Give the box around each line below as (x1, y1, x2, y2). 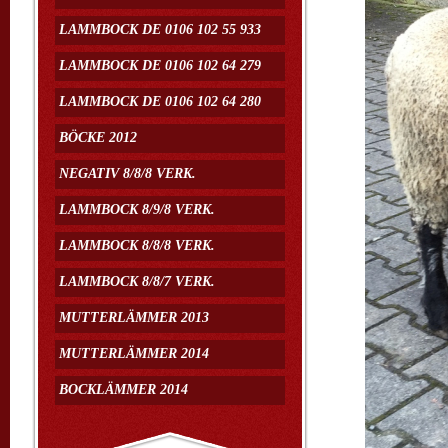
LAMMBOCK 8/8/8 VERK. (59, 238, 215, 253)
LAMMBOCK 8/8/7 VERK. (59, 274, 215, 289)
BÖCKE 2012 (59, 130, 137, 145)
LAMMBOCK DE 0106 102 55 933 (59, 22, 261, 37)
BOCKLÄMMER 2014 (59, 382, 188, 397)
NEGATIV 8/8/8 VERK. (59, 166, 196, 181)
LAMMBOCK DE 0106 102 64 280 (59, 94, 261, 109)
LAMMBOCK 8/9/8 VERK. (59, 202, 215, 217)
